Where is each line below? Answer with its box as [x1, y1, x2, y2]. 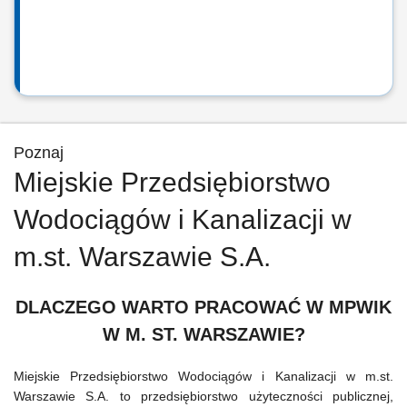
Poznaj [14, 144, 64, 162]
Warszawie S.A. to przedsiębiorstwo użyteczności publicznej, [14, 389, 393, 403]
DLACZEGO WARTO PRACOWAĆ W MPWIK [15, 297, 392, 317]
